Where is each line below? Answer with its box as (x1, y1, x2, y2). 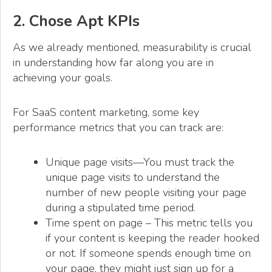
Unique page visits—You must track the (46, 155, 234, 170)
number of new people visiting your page (46, 185, 246, 200)
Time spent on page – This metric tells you (46, 216, 253, 231)
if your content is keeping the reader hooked (46, 231, 259, 246)
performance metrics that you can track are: (13, 120, 223, 135)
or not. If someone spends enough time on (46, 246, 251, 261)
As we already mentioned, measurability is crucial (13, 39, 251, 55)
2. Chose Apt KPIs (13, 11, 140, 32)
